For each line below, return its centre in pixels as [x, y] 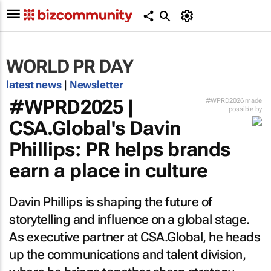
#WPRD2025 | [71, 107]
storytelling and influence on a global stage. [129, 220]
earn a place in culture [108, 171]
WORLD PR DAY [70, 66]
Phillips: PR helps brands [120, 149]
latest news [35, 85]
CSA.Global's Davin [95, 128]
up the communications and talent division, [127, 255]
